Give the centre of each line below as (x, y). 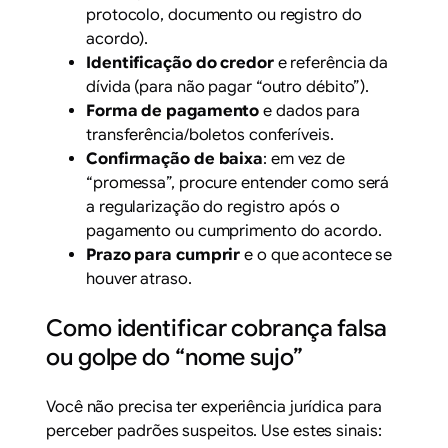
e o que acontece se (316, 254)
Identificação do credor (180, 62)
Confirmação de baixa (175, 158)
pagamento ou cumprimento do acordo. (234, 230)
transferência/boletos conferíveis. (210, 134)
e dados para (309, 110)
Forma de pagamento (173, 110)
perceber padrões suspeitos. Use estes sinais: (214, 430)
